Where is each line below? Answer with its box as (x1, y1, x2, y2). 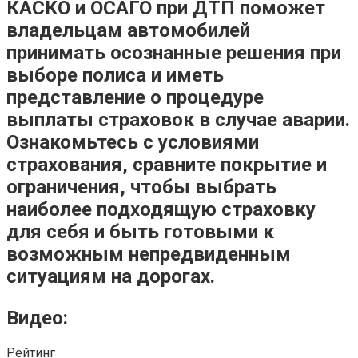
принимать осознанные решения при (6, 41, 341, 64)
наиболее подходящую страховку (6, 197, 316, 221)
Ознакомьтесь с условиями (6, 130, 259, 153)
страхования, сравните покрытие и (6, 153, 327, 176)
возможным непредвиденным (6, 242, 291, 265)
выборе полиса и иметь (6, 63, 224, 86)
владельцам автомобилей (6, 18, 250, 42)
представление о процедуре (6, 86, 264, 109)
